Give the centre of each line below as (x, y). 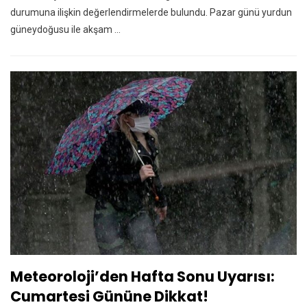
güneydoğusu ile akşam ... (65, 30)
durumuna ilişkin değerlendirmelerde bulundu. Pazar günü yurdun (151, 13)
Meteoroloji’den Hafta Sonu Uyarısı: (143, 276)
